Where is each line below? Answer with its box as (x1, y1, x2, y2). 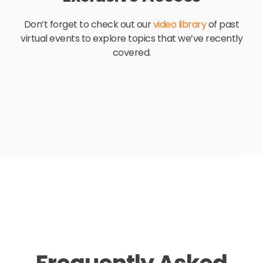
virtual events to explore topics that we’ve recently (21, 31, 242, 45)
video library (153, 17, 207, 31)
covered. (112, 45, 151, 59)
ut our (126, 17, 153, 31)
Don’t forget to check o (23, 17, 126, 31)
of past (206, 17, 240, 31)
